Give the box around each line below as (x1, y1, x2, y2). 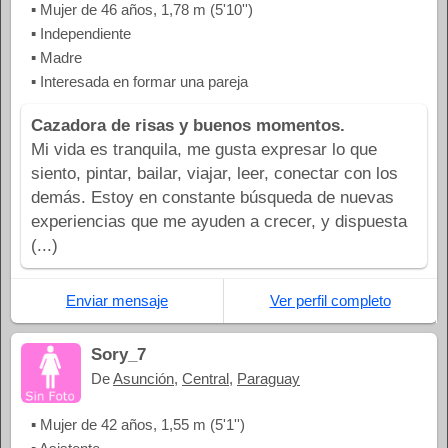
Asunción (113, 369, 174, 387)
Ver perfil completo (269, 291, 391, 309)
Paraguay (237, 369, 300, 387)
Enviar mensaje (66, 291, 168, 309)
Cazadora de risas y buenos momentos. (31, 115, 345, 135)
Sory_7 (91, 344, 146, 364)
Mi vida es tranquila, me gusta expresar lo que (31, 139, 377, 159)
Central (182, 369, 229, 387)
